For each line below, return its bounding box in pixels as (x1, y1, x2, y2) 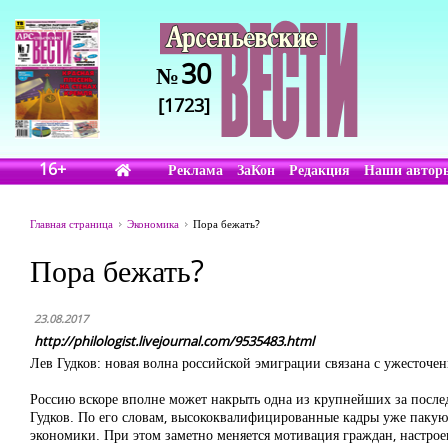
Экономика (127, 216, 179, 231)
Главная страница (30, 216, 113, 231)
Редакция (289, 160, 351, 179)
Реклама (168, 160, 224, 179)
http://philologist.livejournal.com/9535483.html (34, 332, 314, 350)
